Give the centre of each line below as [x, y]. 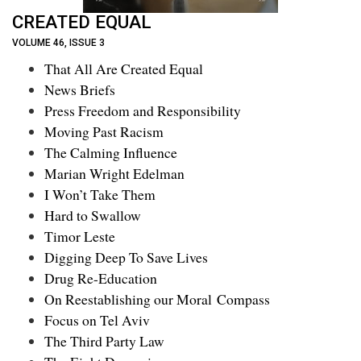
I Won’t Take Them [100, 195]
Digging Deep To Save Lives [126, 257]
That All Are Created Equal [124, 69]
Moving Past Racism [104, 132]
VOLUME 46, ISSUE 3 [58, 42]
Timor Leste [80, 237]
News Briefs [80, 90]
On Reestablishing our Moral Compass [157, 299]
